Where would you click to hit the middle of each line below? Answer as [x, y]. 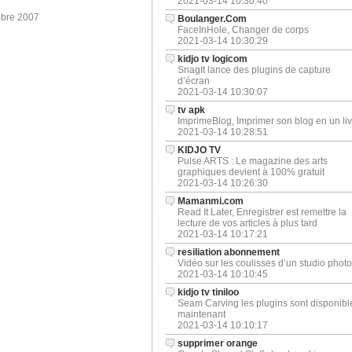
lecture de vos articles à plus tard [247, 223]
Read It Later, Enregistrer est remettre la [262, 212]
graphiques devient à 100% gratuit [251, 172]
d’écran [193, 81]
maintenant [201, 314]
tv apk [191, 110]
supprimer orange [217, 343]
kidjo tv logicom [212, 59]
